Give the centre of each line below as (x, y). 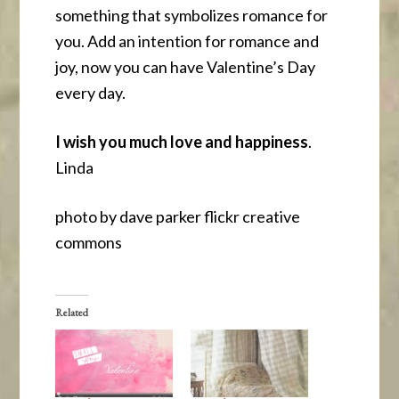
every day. (91, 93)
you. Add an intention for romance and (187, 41)
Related (72, 313)
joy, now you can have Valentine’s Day (186, 67)
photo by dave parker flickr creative (178, 217)
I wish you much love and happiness (182, 142)
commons (89, 243)
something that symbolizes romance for (192, 16)
